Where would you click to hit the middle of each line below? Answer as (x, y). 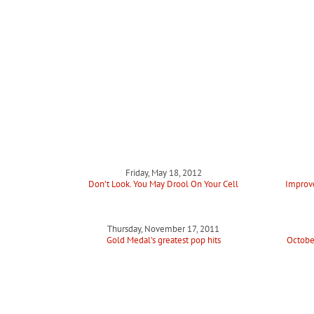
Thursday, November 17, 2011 (164, 229)
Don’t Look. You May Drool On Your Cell (164, 184)
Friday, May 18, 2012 (163, 173)
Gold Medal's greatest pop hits (163, 240)
